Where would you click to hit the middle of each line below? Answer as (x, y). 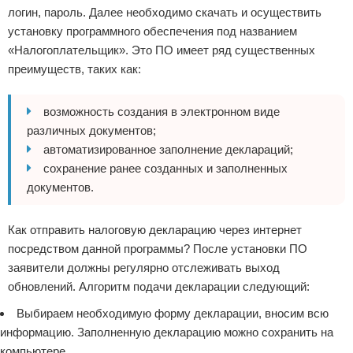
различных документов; (91, 130)
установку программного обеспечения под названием (152, 31)
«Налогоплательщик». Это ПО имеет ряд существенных (162, 50)
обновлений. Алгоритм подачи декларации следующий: (159, 286)
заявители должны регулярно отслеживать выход (144, 268)
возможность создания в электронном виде (162, 111)
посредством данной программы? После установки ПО (158, 249)
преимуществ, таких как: (74, 69)
